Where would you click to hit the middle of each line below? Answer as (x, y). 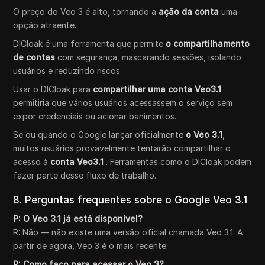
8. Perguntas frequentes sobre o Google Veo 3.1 (130, 200)
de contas (34, 57)
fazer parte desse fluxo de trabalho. (85, 176)
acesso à (32, 162)
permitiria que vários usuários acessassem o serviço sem (123, 103)
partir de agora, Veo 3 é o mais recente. (91, 246)
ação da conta (189, 12)
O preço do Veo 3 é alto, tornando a (86, 12)
